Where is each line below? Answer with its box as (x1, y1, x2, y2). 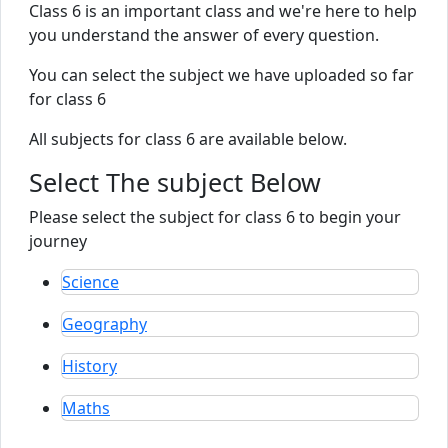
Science (62, 270, 119, 293)
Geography (62, 312, 147, 335)
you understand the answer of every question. (29, 23, 379, 46)
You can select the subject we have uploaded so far (29, 63, 414, 86)
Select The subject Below (29, 164, 321, 199)
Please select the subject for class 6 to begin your (29, 205, 401, 228)
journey (29, 229, 87, 252)
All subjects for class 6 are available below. (29, 127, 347, 150)
